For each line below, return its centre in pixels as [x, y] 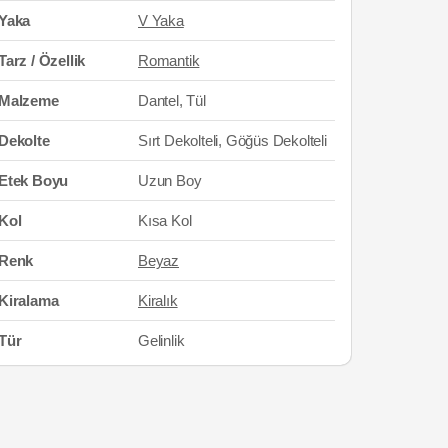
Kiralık [158, 300]
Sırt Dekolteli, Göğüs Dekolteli [232, 140]
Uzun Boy [170, 180]
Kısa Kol [165, 220]
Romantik [169, 60]
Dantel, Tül [172, 100]
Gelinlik [161, 340]
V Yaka [161, 20]
